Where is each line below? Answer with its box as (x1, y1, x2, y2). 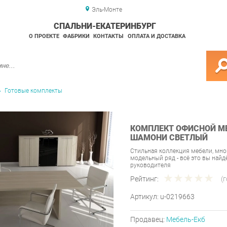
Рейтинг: (130, 175, 159, 183)
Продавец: (130, 215, 166, 224)
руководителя (130, 162, 171, 169)
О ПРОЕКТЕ (28, 33, 59, 40)
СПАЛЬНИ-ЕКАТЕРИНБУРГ (54, 21, 157, 31)
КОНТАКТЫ (93, 33, 124, 40)
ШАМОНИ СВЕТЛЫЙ (130, 132, 208, 142)
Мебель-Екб (166, 215, 205, 224)
